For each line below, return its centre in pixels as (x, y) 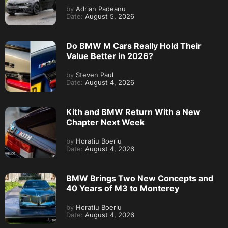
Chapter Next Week (105, 122)
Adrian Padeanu (100, 9)
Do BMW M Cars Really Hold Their (134, 46)
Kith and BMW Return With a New (133, 112)
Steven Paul (94, 75)
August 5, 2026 (109, 17)
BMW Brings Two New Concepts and (140, 178)
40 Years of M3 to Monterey (123, 189)
